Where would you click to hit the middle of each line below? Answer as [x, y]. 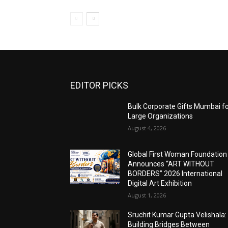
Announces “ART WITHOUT [171, 164]
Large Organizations [161, 116]
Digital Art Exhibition [160, 183]
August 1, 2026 [147, 195]
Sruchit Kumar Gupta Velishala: [177, 215]
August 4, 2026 [147, 128]
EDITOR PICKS [99, 85]
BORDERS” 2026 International [175, 174]
